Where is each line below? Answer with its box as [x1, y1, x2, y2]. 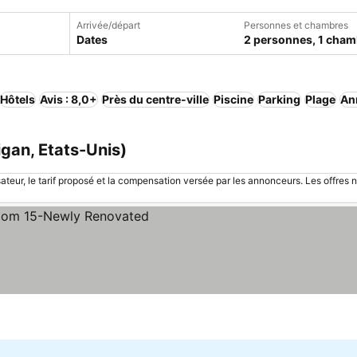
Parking [258, 92, 300, 106]
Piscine [214, 92, 253, 106]
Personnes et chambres [244, 19, 348, 31]
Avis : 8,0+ [40, 92, 97, 106]
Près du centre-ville [102, 92, 209, 106]
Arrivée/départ [76, 19, 140, 31]
